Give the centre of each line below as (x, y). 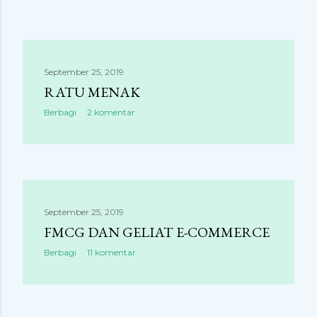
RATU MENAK (92, 92)
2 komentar (111, 112)
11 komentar (111, 252)
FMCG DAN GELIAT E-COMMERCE (157, 232)
